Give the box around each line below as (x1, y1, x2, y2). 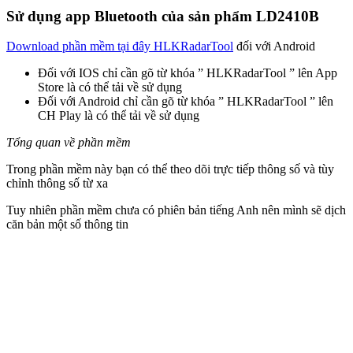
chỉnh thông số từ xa (6, 176, 108, 191)
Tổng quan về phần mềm (6, 136, 131, 150)
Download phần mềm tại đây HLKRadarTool (6, 39, 233, 54)
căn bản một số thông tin (6, 217, 128, 232)
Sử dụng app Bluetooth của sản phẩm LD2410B (6, 7, 319, 24)
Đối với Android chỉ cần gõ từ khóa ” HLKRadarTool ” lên (38, 95, 333, 109)
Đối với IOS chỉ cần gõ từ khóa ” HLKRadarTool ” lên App (38, 66, 337, 80)
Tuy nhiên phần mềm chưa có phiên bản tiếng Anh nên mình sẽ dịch (6, 203, 346, 217)
